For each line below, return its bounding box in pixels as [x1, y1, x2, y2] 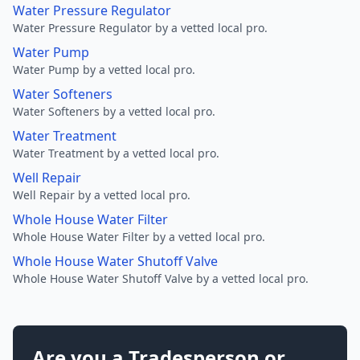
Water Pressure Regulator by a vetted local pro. [13, 20, 268, 35]
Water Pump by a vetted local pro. [13, 62, 195, 77]
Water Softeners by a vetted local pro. [13, 104, 215, 119]
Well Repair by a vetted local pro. [13, 187, 190, 202]
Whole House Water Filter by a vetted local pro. [13, 229, 265, 244]
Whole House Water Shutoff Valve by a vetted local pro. [13, 271, 309, 286]
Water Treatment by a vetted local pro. [13, 145, 219, 161]
